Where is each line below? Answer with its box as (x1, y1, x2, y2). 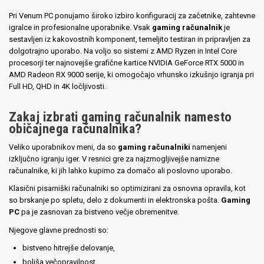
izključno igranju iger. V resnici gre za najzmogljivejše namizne (9, 154, 219, 163)
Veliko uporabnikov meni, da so (9, 143, 118, 151)
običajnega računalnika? (9, 120, 142, 137)
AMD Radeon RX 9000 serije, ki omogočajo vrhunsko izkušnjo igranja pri (9, 70, 254, 79)
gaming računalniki (118, 143, 190, 151)
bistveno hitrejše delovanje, (22, 243, 115, 253)
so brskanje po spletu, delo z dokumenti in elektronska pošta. (9, 196, 221, 205)
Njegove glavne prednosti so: (9, 225, 108, 235)
